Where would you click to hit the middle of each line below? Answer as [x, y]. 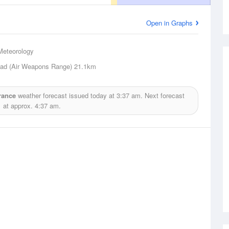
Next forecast [164, 95]
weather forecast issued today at [66, 95]
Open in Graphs [169, 23]
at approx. [19, 106]
